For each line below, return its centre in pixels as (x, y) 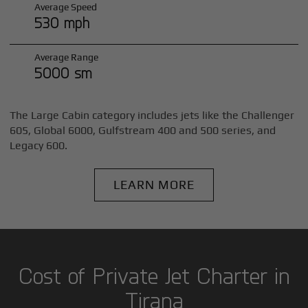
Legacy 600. (39, 145)
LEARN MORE (154, 185)
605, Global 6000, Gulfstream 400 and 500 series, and (143, 130)
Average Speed (65, 7)
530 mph (62, 23)
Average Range (66, 57)
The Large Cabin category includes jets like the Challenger (152, 115)
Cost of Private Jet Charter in (154, 276)
